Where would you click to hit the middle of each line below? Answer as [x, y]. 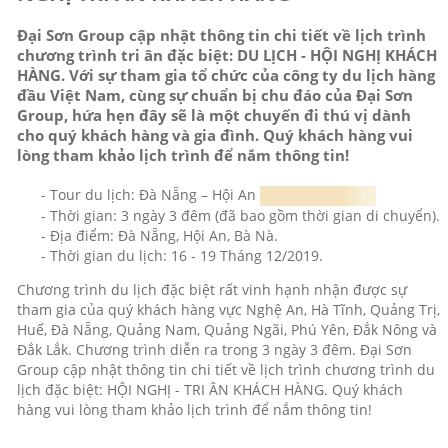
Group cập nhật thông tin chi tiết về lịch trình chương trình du [225, 369]
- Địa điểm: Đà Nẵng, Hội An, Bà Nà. [147, 235]
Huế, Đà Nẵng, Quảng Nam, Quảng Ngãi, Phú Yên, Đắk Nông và [226, 329]
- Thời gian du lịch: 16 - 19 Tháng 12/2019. [169, 255]
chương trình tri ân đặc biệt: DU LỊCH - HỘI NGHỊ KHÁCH [226, 54]
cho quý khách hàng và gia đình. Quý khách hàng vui [214, 134]
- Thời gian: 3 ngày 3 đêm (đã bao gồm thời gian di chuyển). [228, 215]
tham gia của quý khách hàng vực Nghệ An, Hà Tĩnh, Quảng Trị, [228, 309]
